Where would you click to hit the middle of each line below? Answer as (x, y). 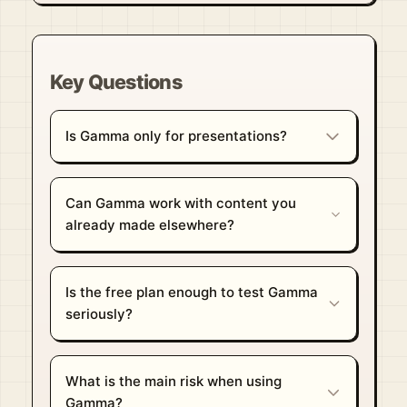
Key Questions (115, 81)
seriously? (99, 313)
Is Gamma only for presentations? (176, 135)
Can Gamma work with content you (180, 203)
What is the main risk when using (173, 381)
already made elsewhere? (149, 224)
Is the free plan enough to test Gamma (191, 292)
